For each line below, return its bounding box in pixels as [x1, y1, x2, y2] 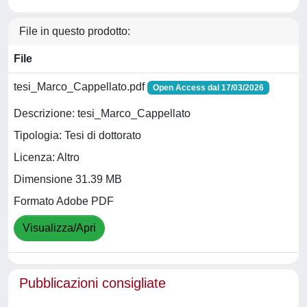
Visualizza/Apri [23, 222, 96, 234]
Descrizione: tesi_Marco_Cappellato [14, 108, 191, 120]
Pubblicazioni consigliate [19, 275, 166, 291]
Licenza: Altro [14, 151, 79, 164]
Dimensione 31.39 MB [14, 173, 122, 186]
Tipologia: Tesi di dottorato [14, 130, 141, 142]
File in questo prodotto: [19, 25, 130, 37]
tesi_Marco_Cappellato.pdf [14, 81, 147, 93]
